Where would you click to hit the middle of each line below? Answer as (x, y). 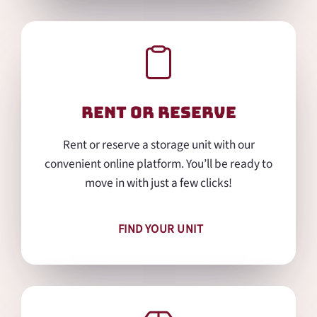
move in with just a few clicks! (158, 183)
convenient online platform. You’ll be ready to (158, 164)
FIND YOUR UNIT (161, 229)
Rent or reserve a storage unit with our (158, 145)
